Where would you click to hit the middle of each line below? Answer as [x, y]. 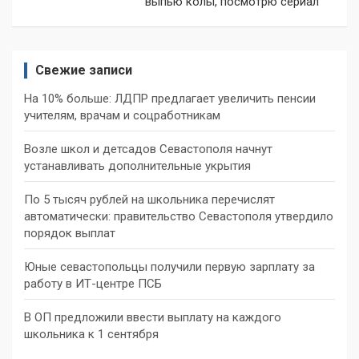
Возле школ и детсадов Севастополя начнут [148, 149]
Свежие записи [84, 71]
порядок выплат [70, 234]
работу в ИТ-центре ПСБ [93, 284]
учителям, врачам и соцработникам [122, 116]
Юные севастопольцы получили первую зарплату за [169, 267]
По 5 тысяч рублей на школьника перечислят [149, 200]
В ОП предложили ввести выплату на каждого [153, 318]
